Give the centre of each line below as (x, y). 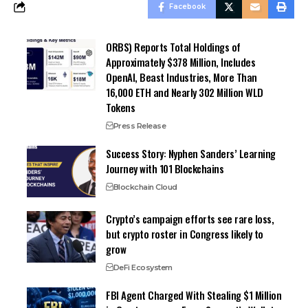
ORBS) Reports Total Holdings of (173, 47)
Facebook (187, 7)
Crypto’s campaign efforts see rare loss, (190, 219)
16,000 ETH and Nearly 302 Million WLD (185, 92)
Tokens (121, 108)
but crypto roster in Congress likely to (185, 234)
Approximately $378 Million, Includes (181, 62)
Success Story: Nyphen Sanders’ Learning (191, 154)
